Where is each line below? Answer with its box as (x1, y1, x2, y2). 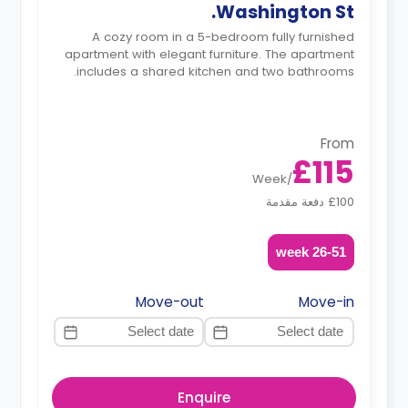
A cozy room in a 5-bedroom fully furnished (91, 28, 354, 46)
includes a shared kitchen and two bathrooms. (76, 63, 354, 81)
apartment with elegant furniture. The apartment (64, 46, 354, 64)
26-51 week (311, 243, 346, 260)
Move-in (298, 291, 354, 311)
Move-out (136, 291, 204, 311)
